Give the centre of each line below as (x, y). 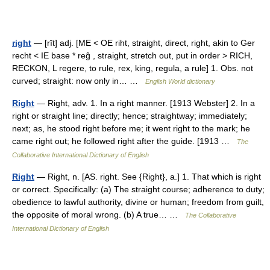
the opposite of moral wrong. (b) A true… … (99, 214)
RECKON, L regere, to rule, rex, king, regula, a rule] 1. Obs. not (133, 68)
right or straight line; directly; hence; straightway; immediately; (130, 115)
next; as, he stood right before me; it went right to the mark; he (131, 128)
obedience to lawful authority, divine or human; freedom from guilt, (138, 202)
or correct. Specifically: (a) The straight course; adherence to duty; (138, 189)
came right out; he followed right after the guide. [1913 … (124, 141)
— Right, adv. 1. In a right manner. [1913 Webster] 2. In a (145, 103)
